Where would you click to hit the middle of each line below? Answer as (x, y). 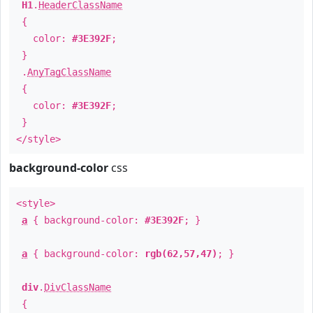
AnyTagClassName (69, 72)
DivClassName (78, 287)
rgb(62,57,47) (181, 254)
